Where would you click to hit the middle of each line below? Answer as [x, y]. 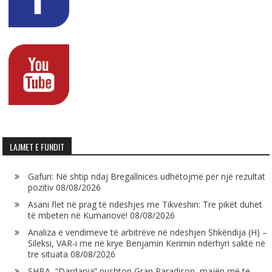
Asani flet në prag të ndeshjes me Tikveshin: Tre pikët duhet [145, 205]
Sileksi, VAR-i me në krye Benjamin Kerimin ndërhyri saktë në [147, 243]
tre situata [48, 254]
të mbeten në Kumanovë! [78, 216]
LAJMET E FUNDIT [37, 147]
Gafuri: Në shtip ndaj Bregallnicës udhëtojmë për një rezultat [147, 177]
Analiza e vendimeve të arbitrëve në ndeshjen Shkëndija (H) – [148, 233]
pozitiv [41, 188]
